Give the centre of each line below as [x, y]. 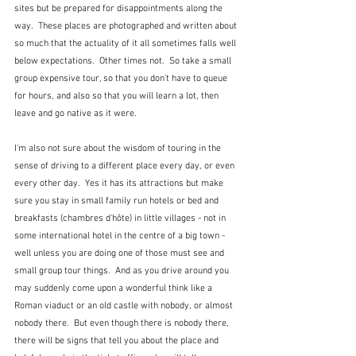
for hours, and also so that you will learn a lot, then [118, 97]
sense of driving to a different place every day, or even [126, 166]
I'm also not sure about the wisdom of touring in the [119, 149]
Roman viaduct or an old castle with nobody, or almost [125, 306]
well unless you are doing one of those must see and [120, 254]
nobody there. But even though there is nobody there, [123, 324]
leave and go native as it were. [75, 114]
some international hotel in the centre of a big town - [121, 236]
